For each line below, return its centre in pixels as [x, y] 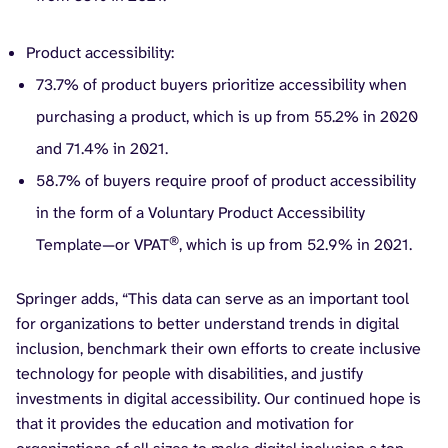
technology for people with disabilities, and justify [189, 373]
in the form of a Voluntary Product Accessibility [200, 212]
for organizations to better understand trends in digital [207, 323]
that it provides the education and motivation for [185, 423]
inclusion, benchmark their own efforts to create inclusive [218, 348]
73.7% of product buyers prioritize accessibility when [221, 84]
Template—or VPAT [102, 244]
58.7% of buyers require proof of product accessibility [226, 180]
